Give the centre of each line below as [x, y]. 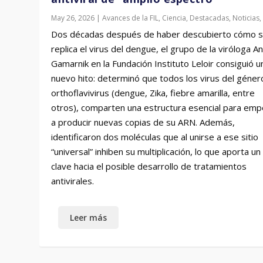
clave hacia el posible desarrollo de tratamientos [149, 166]
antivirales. [73, 181]
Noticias [246, 18]
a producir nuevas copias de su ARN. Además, [143, 122]
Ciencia [174, 18]
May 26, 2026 [73, 18]
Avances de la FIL [131, 18]
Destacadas [210, 18]
